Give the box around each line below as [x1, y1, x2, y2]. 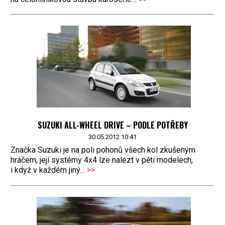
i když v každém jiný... [11, 165, 84, 175]
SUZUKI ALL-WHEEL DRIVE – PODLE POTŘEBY [37, 119, 188, 132]
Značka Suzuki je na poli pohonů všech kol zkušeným [11, 145, 195, 155]
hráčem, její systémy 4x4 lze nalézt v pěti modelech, [11, 155, 193, 165]
